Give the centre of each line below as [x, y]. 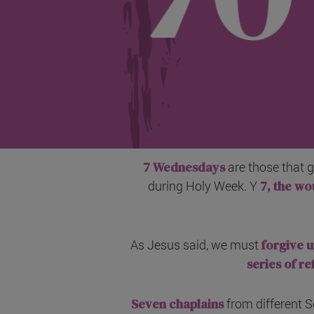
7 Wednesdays [184, 168]
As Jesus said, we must [196, 245]
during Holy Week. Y [204, 186]
